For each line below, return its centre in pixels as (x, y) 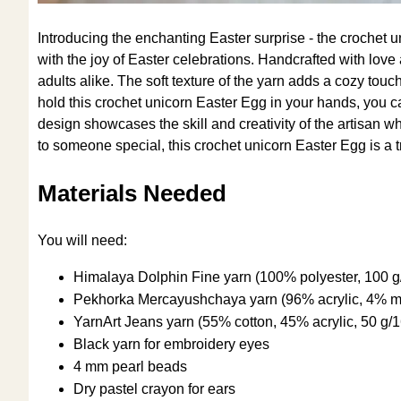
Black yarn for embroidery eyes (171, 345)
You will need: (82, 241)
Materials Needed (132, 194)
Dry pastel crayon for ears (154, 389)
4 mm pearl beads (130, 367)
